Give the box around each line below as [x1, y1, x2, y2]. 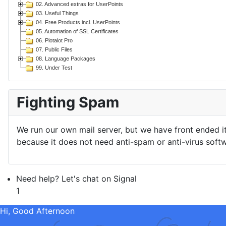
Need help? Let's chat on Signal [16, 174, 137, 184]
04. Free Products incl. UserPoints [36, 19, 120, 25]
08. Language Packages [36, 55, 95, 62]
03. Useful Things [36, 10, 79, 16]
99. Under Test [36, 64, 72, 71]
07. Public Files [36, 46, 73, 52]
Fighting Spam [17, 93, 119, 111]
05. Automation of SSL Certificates [36, 28, 119, 34]
